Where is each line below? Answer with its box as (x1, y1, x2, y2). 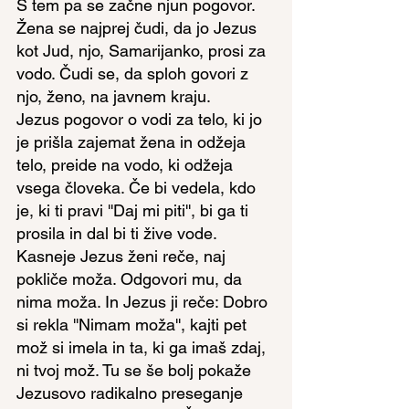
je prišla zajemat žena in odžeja (16, 132, 250, 152)
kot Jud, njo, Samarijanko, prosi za (16, 41, 270, 60)
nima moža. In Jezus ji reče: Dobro (16, 292, 272, 311)
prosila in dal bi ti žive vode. (16, 224, 221, 243)
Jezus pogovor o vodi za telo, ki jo (16, 110, 267, 129)
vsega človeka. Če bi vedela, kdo (16, 178, 260, 197)
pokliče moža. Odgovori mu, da (16, 269, 246, 288)
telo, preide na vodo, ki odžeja (16, 155, 237, 174)
